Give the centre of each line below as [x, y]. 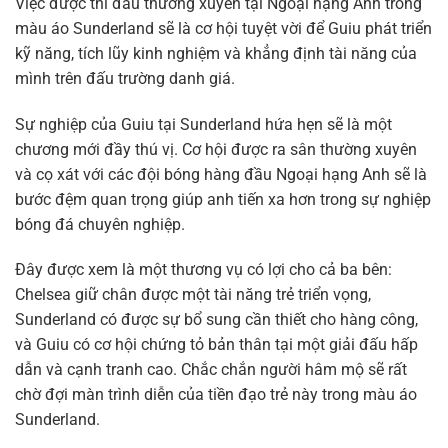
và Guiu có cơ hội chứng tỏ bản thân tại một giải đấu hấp [216, 345]
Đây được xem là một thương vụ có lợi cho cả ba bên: [203, 270]
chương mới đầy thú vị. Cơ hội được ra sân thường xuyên [216, 149]
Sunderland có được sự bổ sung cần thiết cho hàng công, [216, 320]
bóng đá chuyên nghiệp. [100, 224]
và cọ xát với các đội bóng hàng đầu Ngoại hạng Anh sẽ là [221, 174]
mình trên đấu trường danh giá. [125, 78]
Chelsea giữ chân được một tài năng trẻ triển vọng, [193, 295]
